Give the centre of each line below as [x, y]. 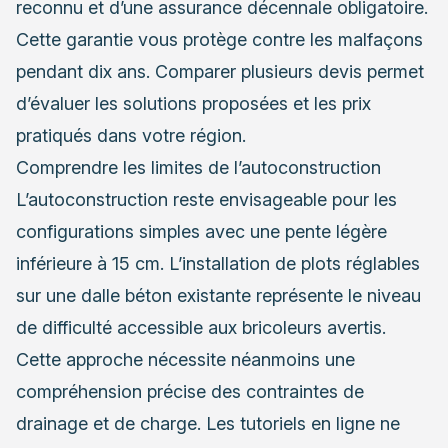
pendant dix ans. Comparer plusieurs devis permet [220, 71]
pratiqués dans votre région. [131, 135]
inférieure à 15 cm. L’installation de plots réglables [218, 263]
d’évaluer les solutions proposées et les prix [193, 103]
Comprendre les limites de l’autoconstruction [198, 167]
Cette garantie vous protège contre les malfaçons [219, 39]
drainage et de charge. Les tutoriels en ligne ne [208, 423]
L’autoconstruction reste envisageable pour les [206, 199]
